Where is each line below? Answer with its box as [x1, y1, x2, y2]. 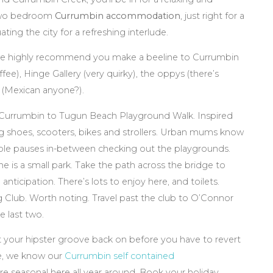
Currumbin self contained [65, 250, 174, 262]
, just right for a [180, 10, 244, 21]
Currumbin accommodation [55, 10, 180, 21]
